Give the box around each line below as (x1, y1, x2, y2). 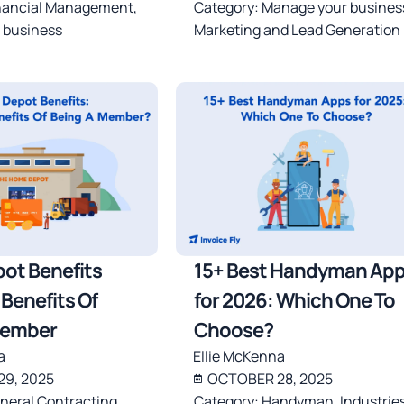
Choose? (193, 316, 273, 344)
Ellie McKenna (192, 345, 285, 366)
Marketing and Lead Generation (193, 19, 400, 40)
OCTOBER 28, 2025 (207, 368, 333, 389)
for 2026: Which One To (193, 286, 395, 314)
